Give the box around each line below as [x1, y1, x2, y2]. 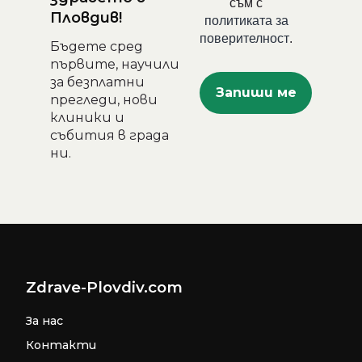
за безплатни [50, 74, 145, 90]
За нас [26, 314, 63, 329]
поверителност [200, 31, 289, 45]
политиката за [204, 13, 288, 27]
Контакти [26, 338, 96, 353]
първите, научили [50, 57, 179, 73]
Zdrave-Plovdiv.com [26, 278, 183, 297]
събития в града [50, 128, 169, 144]
